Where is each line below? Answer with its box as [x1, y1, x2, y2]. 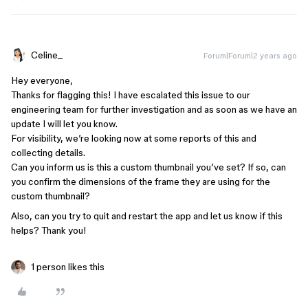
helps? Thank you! [11, 225, 87, 236]
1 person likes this [31, 261, 104, 272]
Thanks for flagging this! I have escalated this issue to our [11, 89, 250, 100]
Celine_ [31, 49, 63, 60]
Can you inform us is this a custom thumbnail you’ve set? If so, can [11, 162, 286, 173]
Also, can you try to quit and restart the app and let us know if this [11, 210, 283, 221]
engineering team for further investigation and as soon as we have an [11, 104, 297, 115]
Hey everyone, [11, 75, 73, 86]
